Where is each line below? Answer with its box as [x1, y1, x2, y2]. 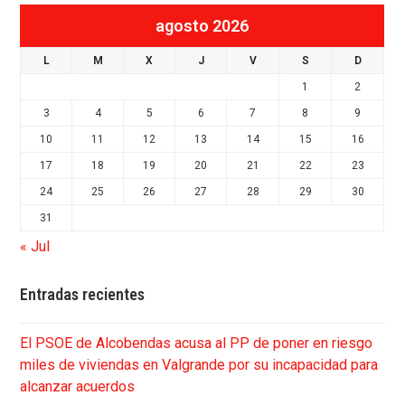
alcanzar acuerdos [20, 378, 136, 396]
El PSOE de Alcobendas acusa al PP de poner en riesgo [20, 334, 373, 353]
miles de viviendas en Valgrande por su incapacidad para [20, 356, 379, 374]
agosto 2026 [155, 16, 250, 36]
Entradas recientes [20, 285, 146, 305]
